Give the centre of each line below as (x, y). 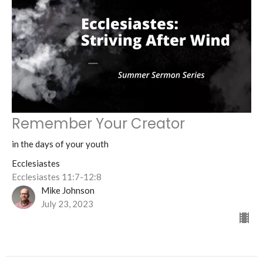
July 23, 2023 (67, 204)
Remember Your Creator (98, 124)
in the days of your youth (60, 144)
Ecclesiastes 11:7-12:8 (57, 177)
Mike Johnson (68, 190)
